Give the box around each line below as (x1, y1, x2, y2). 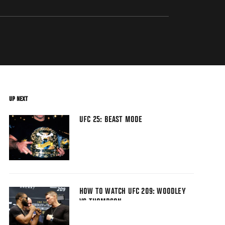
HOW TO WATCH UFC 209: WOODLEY (79, 187, 186, 197)
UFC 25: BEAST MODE (79, 116, 143, 125)
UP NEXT (9, 95, 28, 103)
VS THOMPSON (79, 198, 122, 207)
